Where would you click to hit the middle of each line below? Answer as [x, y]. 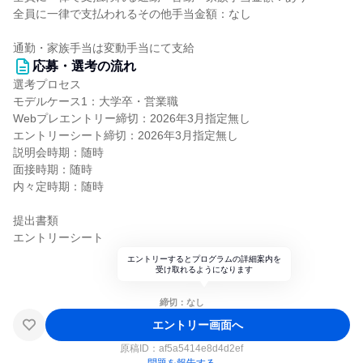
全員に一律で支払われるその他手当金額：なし [132, 14]
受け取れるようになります [204, 269]
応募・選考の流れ [84, 66]
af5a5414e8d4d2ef [201, 348]
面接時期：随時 [53, 169]
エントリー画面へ [198, 325]
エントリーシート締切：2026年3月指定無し [126, 135]
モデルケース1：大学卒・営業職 [96, 101]
